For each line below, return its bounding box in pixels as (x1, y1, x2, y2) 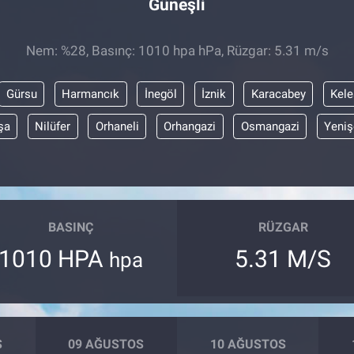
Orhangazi (164, 119, 217, 134)
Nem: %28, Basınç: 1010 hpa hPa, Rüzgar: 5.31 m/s (25, 43, 329, 58)
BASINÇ (48, 220, 94, 235)
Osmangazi (240, 119, 299, 134)
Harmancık (62, 86, 119, 101)
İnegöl (144, 86, 177, 101)
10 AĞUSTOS (209, 337, 286, 352)
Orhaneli (95, 119, 139, 134)
